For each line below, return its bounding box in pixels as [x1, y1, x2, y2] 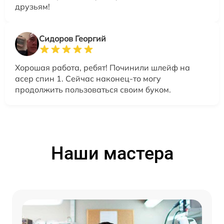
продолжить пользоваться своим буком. [15, 84, 171, 95]
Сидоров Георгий [39, 33, 106, 44]
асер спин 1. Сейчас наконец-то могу [15, 73, 161, 84]
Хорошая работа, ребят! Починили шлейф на [15, 62, 190, 73]
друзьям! [15, 1, 50, 12]
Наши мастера [50, 143, 173, 164]
